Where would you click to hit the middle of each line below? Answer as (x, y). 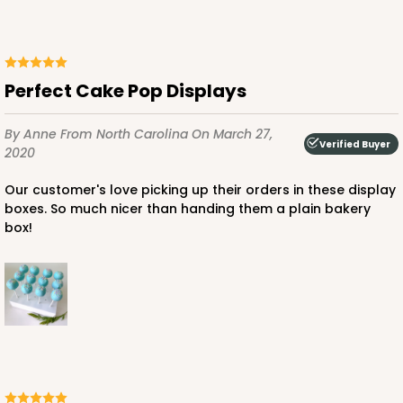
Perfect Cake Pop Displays (131, 91)
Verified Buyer (355, 144)
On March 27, (232, 134)
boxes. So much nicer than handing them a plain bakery (188, 209)
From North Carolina (126, 134)
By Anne (32, 134)
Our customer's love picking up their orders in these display (10, 190)
